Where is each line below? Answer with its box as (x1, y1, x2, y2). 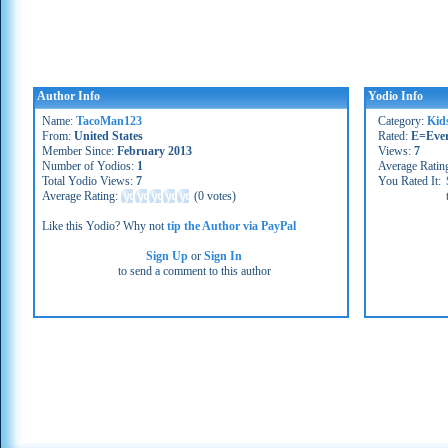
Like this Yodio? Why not (42, 219, 167, 233)
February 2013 (117, 144, 192, 158)
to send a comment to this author (118, 264, 271, 278)
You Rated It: (378, 174, 441, 188)
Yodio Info (368, 89, 423, 103)
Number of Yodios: (42, 159, 137, 173)
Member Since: (42, 144, 117, 158)
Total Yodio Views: (42, 174, 136, 188)
